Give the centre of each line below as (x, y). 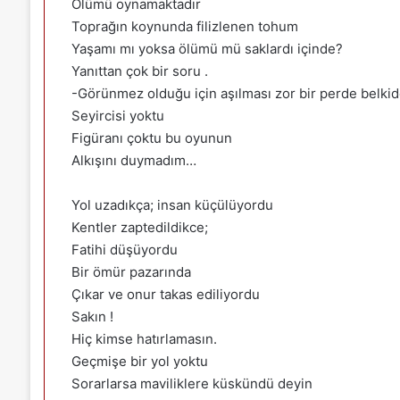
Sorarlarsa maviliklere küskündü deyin (192, 383)
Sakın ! (92, 317)
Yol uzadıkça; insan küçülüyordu (172, 205)
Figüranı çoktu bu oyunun (151, 138)
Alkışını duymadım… (133, 160)
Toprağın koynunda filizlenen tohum (184, 26)
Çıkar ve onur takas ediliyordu (165, 294)
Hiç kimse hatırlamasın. (144, 339)
